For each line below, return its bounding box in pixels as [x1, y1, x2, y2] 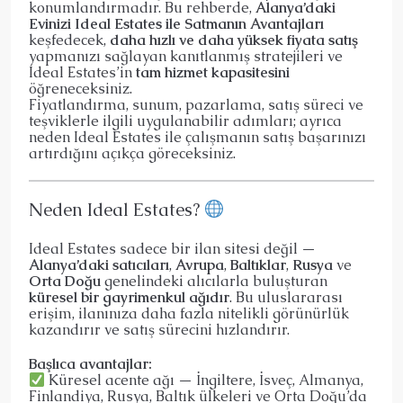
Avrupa [175, 255, 224, 274]
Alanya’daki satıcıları [29, 255, 169, 274]
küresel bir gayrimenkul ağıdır [29, 287, 229, 307]
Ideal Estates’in [29, 62, 136, 82]
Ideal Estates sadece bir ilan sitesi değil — [29, 238, 316, 258]
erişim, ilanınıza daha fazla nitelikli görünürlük [29, 303, 349, 323]
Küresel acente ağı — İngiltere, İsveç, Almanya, [45, 371, 364, 390]
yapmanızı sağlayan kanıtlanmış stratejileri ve [29, 46, 343, 66]
